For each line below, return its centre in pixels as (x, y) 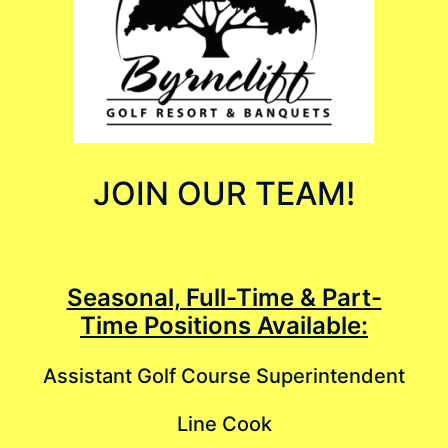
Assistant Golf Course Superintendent (224, 375)
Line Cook (224, 423)
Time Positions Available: (224, 325)
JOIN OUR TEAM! (224, 193)
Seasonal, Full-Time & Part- (224, 297)
